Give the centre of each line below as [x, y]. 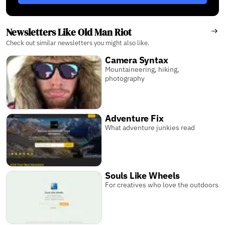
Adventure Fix [134, 118]
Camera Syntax [137, 60]
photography [125, 78]
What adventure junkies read [150, 127]
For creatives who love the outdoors [162, 185]
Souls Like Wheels [142, 175]
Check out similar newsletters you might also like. [78, 43]
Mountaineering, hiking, [142, 69]
